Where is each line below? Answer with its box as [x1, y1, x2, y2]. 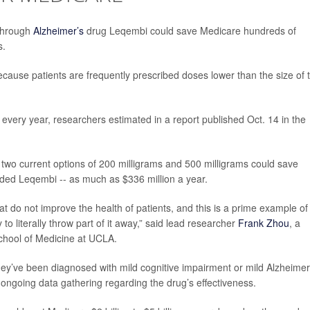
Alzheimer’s [33, 24, 84, 37]
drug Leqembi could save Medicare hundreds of [84, 24, 296, 37]
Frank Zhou [238, 216, 289, 230]
